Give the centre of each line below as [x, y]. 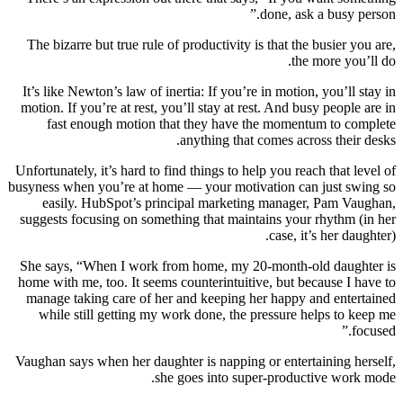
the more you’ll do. [344, 60]
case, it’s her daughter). [332, 235]
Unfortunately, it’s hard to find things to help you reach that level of [206, 170]
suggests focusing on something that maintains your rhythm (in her [208, 219]
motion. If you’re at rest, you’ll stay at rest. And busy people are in [208, 107]
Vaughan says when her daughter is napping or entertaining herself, [206, 361]
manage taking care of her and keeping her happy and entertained [211, 298]
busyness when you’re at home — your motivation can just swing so [202, 186]
